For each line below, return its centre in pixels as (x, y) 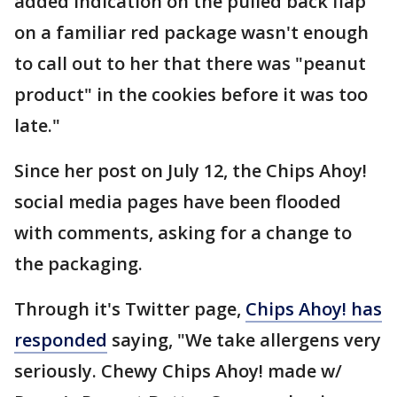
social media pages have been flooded (178, 202)
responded (61, 340)
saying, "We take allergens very (244, 340)
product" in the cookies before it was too (191, 94)
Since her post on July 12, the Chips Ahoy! (191, 171)
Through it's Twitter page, (130, 309)
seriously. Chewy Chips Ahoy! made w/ (178, 371)
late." (37, 125)
